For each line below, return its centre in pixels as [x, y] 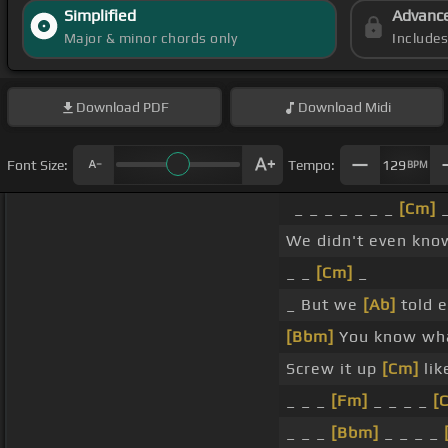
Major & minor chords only [150, 38]
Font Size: [37, 164]
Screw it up [334, 369]
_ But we [324, 305]
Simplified [99, 16]
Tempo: [311, 164]
